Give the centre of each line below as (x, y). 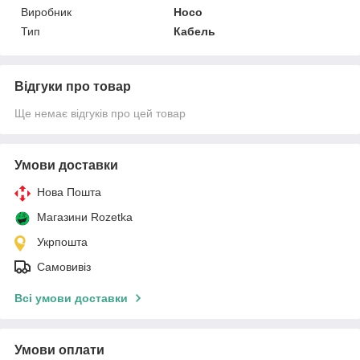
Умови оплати (59, 350)
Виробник (46, 12)
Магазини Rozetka (85, 217)
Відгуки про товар (73, 86)
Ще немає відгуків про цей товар (100, 113)
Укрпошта (62, 241)
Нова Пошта (69, 192)
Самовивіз (64, 266)
